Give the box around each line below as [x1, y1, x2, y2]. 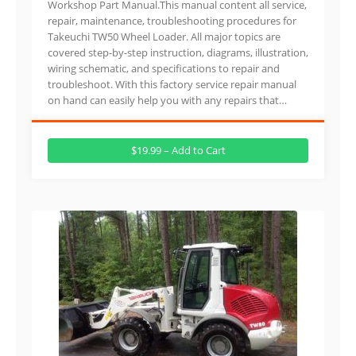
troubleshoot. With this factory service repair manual [48, 76, 296, 91]
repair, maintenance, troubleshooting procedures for [48, 13, 296, 28]
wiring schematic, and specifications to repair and [48, 60, 280, 75]
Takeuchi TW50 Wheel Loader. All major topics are [48, 29, 281, 44]
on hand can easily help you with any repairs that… [48, 92, 287, 107]
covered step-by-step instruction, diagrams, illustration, [48, 44, 308, 60]
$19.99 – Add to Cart [130, 142, 226, 157]
